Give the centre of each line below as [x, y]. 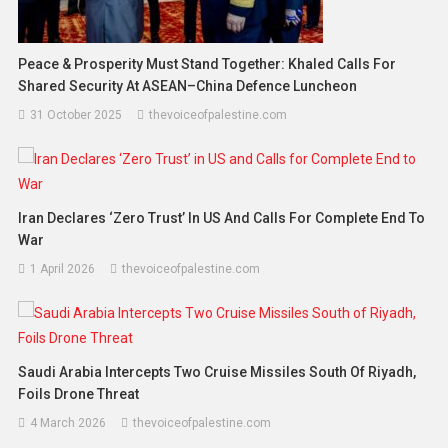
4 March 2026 [68, 422]
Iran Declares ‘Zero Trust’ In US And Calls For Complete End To [222, 217]
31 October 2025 [76, 114]
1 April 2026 [63, 268]
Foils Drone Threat [79, 393]
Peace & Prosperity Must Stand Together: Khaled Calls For [207, 63]
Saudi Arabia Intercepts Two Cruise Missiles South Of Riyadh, [217, 371]
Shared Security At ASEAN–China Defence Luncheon [188, 85]
